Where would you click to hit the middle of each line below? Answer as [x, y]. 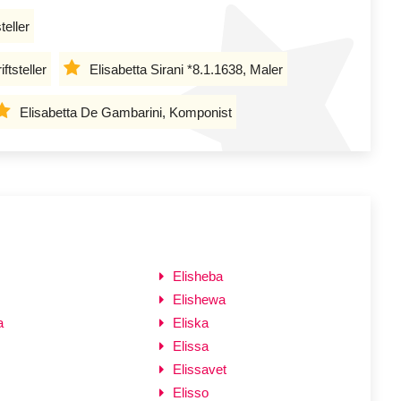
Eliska [191, 322]
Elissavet [200, 369]
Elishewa [200, 299]
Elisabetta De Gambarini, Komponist [126, 112]
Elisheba [198, 276]
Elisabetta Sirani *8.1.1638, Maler [186, 69]
